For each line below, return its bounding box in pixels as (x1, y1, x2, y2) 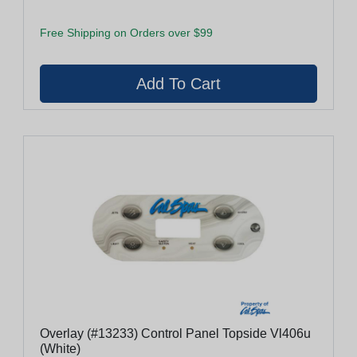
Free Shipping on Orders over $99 (40, 25, 213, 39)
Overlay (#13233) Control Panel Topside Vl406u (40, 326, 141, 340)
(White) (40, 341, 80, 355)
